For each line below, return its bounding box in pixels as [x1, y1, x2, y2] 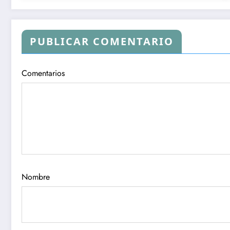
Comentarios [22, 67, 65, 79]
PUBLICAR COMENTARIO [30, 34, 174, 48]
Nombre [22, 170, 50, 183]
